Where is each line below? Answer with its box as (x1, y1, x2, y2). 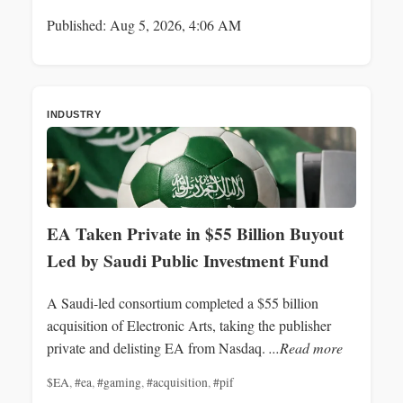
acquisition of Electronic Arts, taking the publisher (47, 315, 331, 335)
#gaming (97, 373, 141, 390)
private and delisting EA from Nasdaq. (47, 337, 269, 357)
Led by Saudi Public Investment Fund (47, 247, 329, 273)
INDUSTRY (47, 108, 101, 120)
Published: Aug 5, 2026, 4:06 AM (47, 14, 241, 34)
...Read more (269, 337, 343, 357)
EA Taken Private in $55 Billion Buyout (47, 220, 344, 246)
